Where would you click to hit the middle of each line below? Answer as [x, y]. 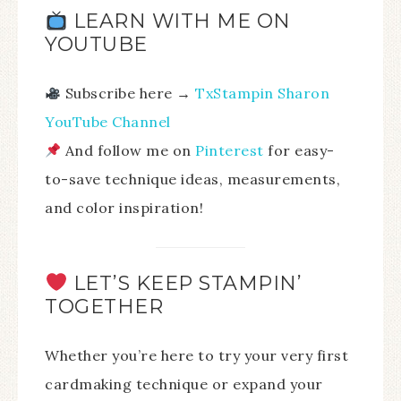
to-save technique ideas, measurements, [192, 179]
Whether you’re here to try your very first [196, 355]
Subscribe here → [128, 94]
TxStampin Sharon [263, 94]
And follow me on [128, 151]
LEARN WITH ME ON [179, 21]
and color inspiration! [124, 208]
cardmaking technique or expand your [184, 384]
